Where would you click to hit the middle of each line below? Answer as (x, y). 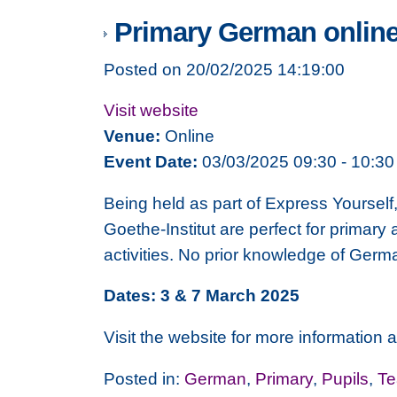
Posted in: (144, 378)
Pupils (345, 378)
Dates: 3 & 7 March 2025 (202, 296)
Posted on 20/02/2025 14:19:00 (224, 69)
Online (187, 136)
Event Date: (151, 162)
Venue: (132, 136)
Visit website (151, 110)
